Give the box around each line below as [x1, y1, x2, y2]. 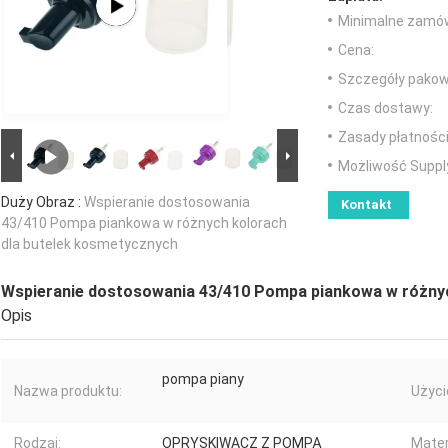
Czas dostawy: [338, 100, 433, 117]
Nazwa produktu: [14, 383, 122, 400]
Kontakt [341, 197, 392, 213]
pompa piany [162, 371, 244, 388]
